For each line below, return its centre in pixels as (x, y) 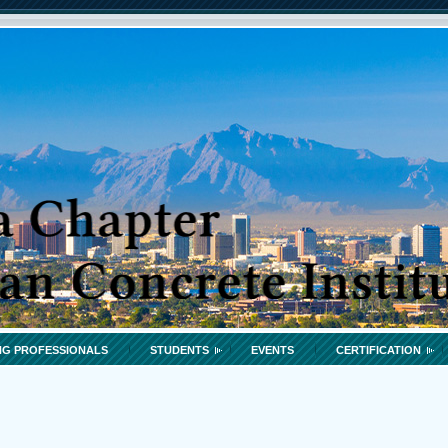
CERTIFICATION (378, 350)
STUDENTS (179, 350)
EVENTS (272, 350)
